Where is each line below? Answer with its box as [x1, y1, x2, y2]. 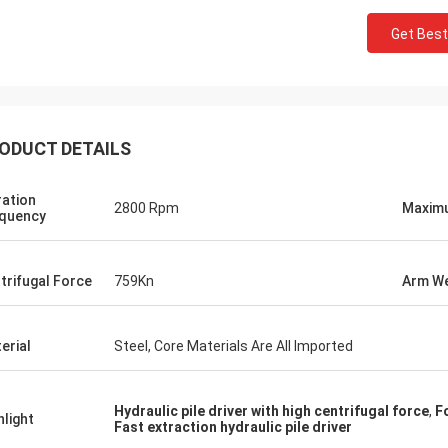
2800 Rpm [114, 200, 179, 216]
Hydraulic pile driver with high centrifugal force [114, 403, 429, 419]
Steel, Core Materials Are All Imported [114, 338, 353, 354]
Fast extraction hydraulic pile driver [114, 419, 352, 435]
